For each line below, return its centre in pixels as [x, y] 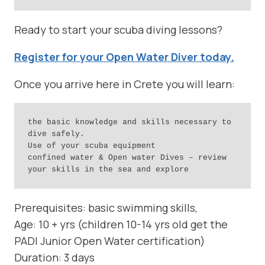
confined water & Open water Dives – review [127, 157]
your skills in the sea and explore [108, 169]
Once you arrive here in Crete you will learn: [125, 84]
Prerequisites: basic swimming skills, [106, 208]
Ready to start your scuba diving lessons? [118, 30]
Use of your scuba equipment [91, 146]
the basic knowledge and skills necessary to [129, 122]
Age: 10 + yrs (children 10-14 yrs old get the [121, 224]
